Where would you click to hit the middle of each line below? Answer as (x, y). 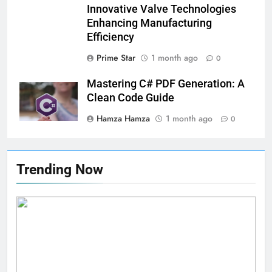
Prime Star (116, 58)
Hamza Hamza (123, 119)
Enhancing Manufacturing (149, 23)
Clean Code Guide (131, 98)
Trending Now (60, 170)
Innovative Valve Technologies (161, 9)
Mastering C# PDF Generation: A (166, 84)
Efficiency (110, 37)
